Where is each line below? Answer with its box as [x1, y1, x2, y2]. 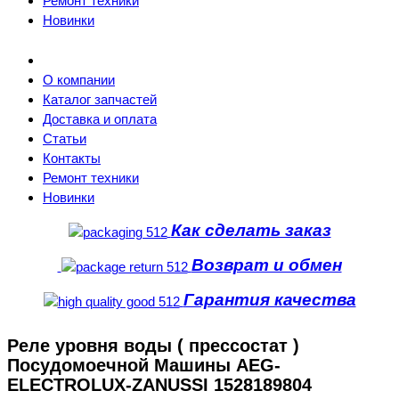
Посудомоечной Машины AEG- [7, 354, 281, 375]
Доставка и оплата [43, 111, 157, 127]
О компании [43, 72, 115, 88]
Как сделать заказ [170, 221, 331, 240]
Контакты [43, 151, 101, 167]
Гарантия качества [183, 290, 356, 310]
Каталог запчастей [43, 92, 157, 108]
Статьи [43, 131, 86, 147]
